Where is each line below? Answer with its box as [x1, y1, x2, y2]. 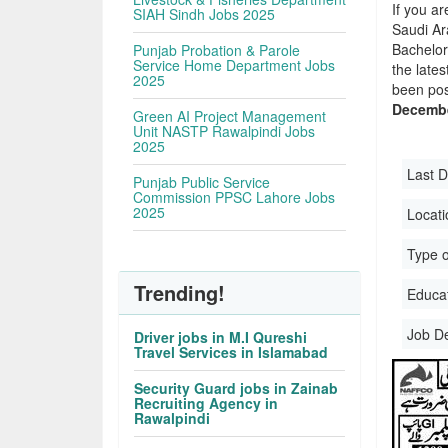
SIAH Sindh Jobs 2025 [133, 4, 276, 24]
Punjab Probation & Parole [133, 40, 301, 60]
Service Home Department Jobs [133, 55, 336, 75]
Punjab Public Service [133, 172, 271, 192]
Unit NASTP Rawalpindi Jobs [133, 121, 316, 141]
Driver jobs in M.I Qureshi [134, 327, 308, 347]
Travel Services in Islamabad [134, 342, 329, 362]
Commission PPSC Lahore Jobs [133, 187, 336, 207]
